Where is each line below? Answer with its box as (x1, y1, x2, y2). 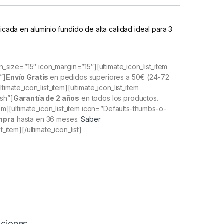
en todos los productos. (79, 93, 158, 102)
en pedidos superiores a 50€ (50, 72, 145, 81)
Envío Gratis (5, 72, 50, 81)
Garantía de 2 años (13, 93, 80, 102)
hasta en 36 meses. (14, 114, 81, 123)
